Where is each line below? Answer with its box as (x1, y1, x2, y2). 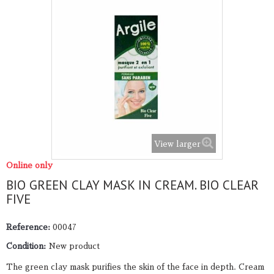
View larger (154, 139, 201, 148)
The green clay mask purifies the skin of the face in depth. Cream (6, 262, 264, 271)
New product (48, 242, 100, 250)
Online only (6, 161, 53, 169)
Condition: (6, 242, 46, 250)
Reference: (6, 223, 50, 231)
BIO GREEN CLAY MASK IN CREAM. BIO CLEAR (6, 176, 259, 193)
